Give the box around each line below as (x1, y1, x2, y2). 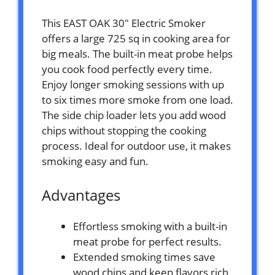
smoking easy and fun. (42, 153, 149, 168)
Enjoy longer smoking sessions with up (42, 77, 224, 91)
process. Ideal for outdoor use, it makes (42, 138, 231, 153)
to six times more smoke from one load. (42, 92, 233, 107)
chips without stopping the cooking (42, 123, 206, 137)
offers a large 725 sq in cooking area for (42, 31, 230, 45)
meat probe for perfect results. (73, 234, 222, 249)
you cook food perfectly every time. (42, 61, 212, 76)
